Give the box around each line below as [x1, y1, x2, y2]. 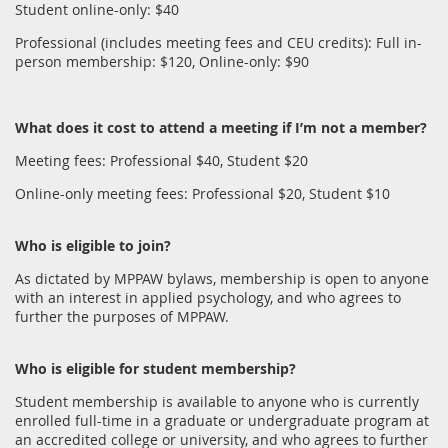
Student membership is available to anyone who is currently [15, 391, 419, 411]
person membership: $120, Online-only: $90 [15, 51, 309, 71]
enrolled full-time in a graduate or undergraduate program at [15, 410, 429, 430]
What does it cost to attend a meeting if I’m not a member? [15, 117, 427, 137]
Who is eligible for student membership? [15, 358, 296, 378]
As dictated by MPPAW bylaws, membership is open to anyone [15, 268, 429, 288]
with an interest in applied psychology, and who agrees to [15, 287, 401, 307]
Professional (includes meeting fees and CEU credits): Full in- [15, 32, 422, 52]
